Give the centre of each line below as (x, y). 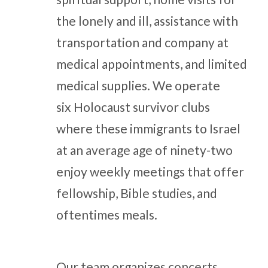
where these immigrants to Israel (148, 128)
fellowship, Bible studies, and (136, 193)
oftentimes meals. (106, 214)
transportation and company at (142, 42)
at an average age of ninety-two (144, 150)
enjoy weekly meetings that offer (150, 171)
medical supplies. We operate (138, 85)
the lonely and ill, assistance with (147, 20)
